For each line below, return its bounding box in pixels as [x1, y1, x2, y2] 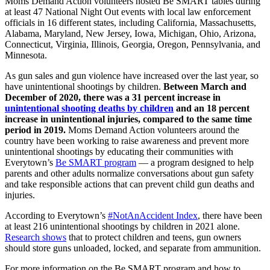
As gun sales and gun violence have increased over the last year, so [5, 71, 259, 81]
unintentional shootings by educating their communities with [5, 146, 233, 157]
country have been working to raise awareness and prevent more [5, 136, 249, 146]
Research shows [5, 232, 66, 243]
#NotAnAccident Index [108, 210, 198, 221]
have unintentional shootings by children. [5, 81, 163, 92]
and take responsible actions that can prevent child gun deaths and [5, 179, 254, 190]
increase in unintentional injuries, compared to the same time [5, 114, 252, 125]
